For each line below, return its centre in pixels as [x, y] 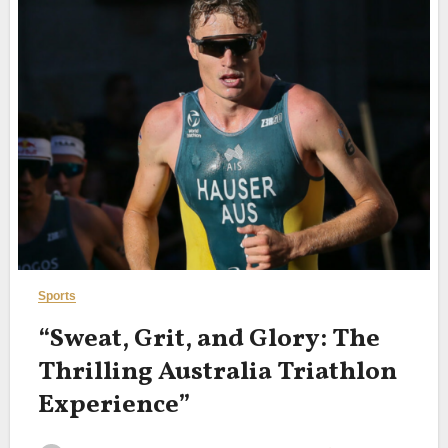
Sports [57, 295]
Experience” [113, 404]
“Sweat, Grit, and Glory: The [208, 338]
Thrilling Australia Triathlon [217, 371]
